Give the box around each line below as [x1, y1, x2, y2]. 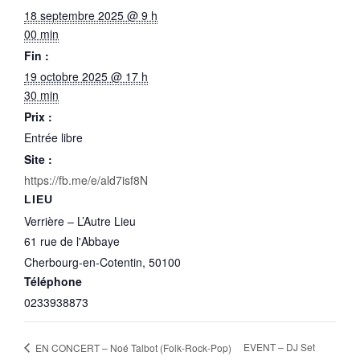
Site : [24, 151, 52, 168]
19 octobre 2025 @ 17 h [24, 68, 148, 85]
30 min [24, 87, 59, 104]
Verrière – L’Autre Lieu [24, 213, 136, 230]
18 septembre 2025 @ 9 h [24, 7, 157, 24]
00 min [24, 26, 59, 43]
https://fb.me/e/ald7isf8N [24, 172, 148, 189]
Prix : [24, 108, 52, 125]
